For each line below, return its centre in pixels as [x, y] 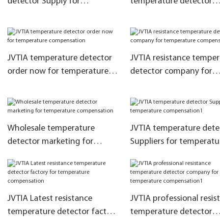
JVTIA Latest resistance [50, 199]
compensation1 [159, 155]
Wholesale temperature [51, 129]
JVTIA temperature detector [60, 58]
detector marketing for [50, 142]
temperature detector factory [63, 212]
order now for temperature [58, 72]
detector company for [171, 72]
